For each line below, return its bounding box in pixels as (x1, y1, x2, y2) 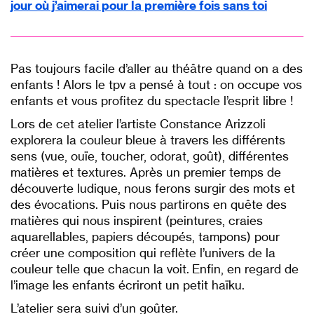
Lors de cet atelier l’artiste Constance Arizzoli (11, 116, 266, 132)
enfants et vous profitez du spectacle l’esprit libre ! (11, 93, 293, 109)
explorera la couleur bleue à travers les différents (11, 132, 285, 148)
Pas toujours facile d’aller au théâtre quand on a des (11, 61, 303, 76)
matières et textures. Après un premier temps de (11, 165, 281, 180)
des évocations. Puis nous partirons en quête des (11, 197, 287, 212)
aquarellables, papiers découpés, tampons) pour (11, 229, 280, 245)
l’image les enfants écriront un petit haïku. (11, 278, 245, 293)
